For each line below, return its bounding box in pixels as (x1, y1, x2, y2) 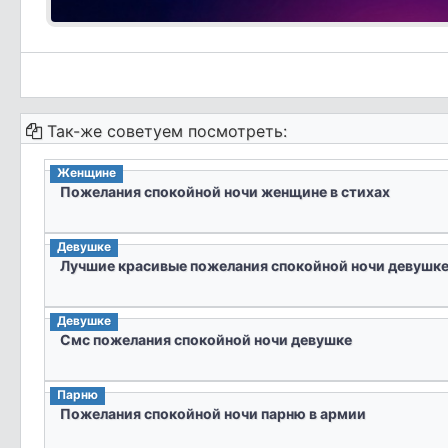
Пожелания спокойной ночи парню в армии (59, 404, 366, 422)
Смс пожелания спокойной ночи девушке (59, 330, 352, 348)
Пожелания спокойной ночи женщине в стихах (59, 182, 390, 200)
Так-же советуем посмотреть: (42, 120, 287, 141)
